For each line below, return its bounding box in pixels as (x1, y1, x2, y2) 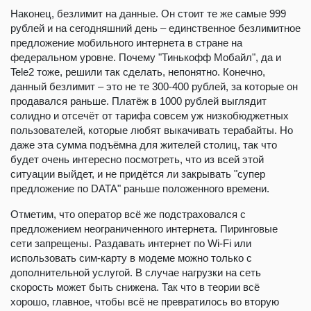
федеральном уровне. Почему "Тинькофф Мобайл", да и (10, 51, 281, 63)
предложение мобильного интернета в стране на (10, 36, 242, 49)
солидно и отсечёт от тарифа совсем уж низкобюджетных (10, 109, 289, 121)
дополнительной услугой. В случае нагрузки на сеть (10, 266, 261, 278)
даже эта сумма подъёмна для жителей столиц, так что (10, 138, 277, 151)
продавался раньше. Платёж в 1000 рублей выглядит (10, 94, 267, 107)
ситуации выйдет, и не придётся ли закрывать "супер (10, 167, 265, 180)
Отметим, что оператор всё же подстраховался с (10, 208, 246, 220)
